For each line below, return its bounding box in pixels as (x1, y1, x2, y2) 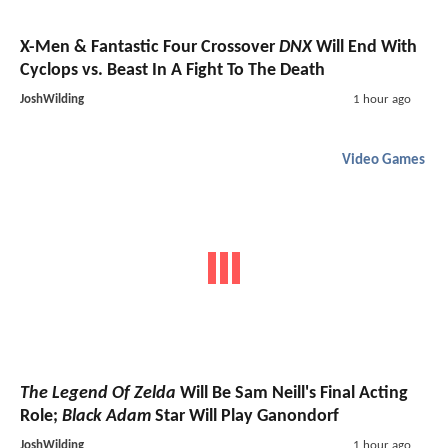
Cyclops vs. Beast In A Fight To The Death (20, 61, 325, 81)
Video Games (342, 153, 425, 169)
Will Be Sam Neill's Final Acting (176, 383, 408, 403)
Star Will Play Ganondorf (151, 406, 339, 426)
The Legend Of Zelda (20, 383, 176, 403)
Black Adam (62, 406, 151, 426)
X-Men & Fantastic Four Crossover (20, 38, 279, 58)
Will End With (312, 38, 417, 58)
